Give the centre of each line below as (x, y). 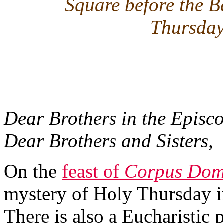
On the (33, 171)
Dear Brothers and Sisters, (109, 141)
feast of (93, 171)
